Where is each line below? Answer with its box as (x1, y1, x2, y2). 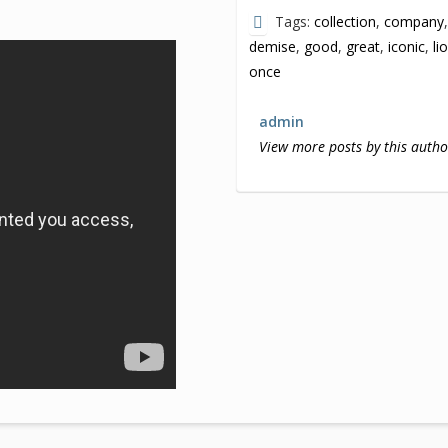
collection (314, 11, 377, 31)
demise (249, 36, 297, 56)
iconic (388, 36, 426, 56)
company (384, 11, 445, 31)
